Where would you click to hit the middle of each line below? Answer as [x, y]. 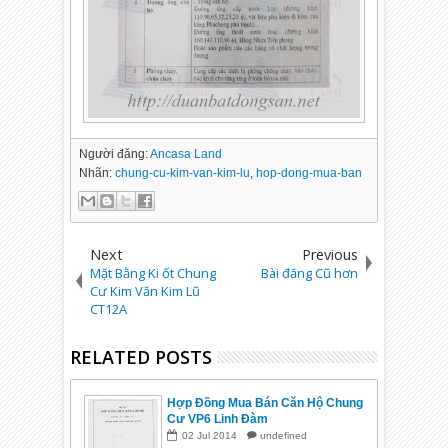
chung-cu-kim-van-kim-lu [183, 172]
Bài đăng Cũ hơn [309, 272]
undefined [284, 435]
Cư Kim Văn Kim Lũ [145, 290]
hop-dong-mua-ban [309, 172]
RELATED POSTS [141, 356]
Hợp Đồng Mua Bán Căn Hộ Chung [265, 402]
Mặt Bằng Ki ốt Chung [153, 272]
